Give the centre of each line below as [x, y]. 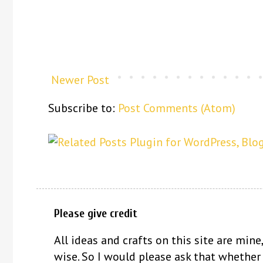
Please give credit [96, 213]
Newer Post [80, 80]
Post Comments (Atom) [177, 108]
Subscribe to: [83, 108]
